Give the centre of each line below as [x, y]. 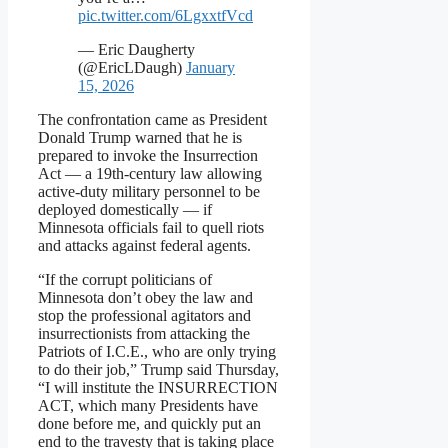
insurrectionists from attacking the [144, 334]
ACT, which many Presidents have [148, 406]
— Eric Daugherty [136, 50]
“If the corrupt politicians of [125, 280]
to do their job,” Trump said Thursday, [158, 370]
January [210, 68]
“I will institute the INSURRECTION [158, 388]
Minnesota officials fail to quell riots [151, 228]
